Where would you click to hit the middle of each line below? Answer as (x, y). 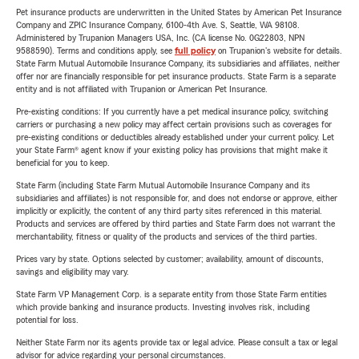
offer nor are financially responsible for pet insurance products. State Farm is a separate (176, 77)
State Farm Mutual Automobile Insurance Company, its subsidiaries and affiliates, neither (178, 64)
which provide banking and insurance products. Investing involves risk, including (163, 307)
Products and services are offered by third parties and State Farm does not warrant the (175, 224)
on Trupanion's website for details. (279, 51)
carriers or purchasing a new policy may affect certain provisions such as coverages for (174, 125)
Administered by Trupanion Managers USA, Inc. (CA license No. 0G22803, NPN (160, 38)
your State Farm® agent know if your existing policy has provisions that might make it (172, 150)
